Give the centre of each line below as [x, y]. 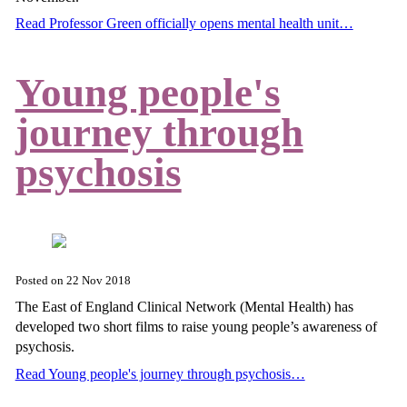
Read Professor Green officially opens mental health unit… [184, 24]
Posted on [40, 280]
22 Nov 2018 [98, 280]
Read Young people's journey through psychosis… [160, 373]
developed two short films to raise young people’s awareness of [196, 327]
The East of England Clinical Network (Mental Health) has [184, 307]
